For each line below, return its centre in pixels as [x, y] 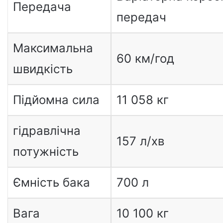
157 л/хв [140, 141]
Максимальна [53, 48]
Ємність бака [51, 182]
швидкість [43, 69]
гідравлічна [47, 130]
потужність [46, 151]
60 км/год [145, 58]
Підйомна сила [56, 100]
